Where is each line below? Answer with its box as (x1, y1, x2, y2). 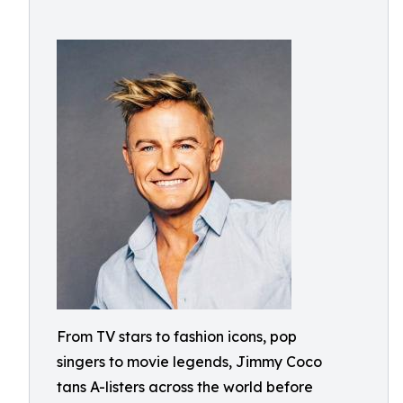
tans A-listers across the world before (57, 378, 313, 396)
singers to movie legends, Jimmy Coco (57, 353, 322, 371)
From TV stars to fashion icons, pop (57, 327, 297, 345)
